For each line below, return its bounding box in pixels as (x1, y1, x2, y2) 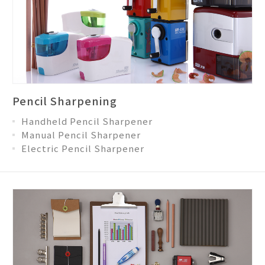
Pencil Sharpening (12, 92, 117, 108)
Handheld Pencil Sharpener (21, 114, 153, 127)
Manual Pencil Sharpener (21, 128, 141, 141)
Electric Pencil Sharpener (21, 141, 144, 154)
